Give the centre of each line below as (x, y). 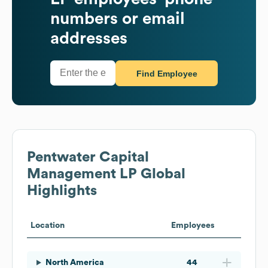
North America (74, 262)
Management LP (82, 174)
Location (48, 225)
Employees (193, 225)
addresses (89, 38)
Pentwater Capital (88, 157)
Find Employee (167, 74)
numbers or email (118, 18)
